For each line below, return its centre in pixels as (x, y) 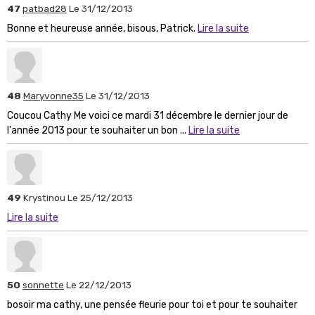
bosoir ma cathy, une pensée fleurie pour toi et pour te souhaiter (152, 304)
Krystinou (45, 197)
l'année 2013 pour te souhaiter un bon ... (98, 130)
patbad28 (45, 8)
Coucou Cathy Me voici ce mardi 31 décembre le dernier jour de (148, 115)
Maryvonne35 (53, 95)
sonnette (43, 284)
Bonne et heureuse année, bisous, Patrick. (102, 28)
